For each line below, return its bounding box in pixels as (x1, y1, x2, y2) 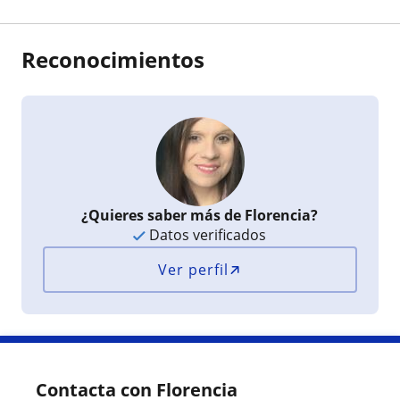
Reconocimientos (21, 45, 204, 74)
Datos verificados (146, 225, 267, 245)
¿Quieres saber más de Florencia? (81, 205, 319, 225)
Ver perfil (158, 260, 229, 279)
